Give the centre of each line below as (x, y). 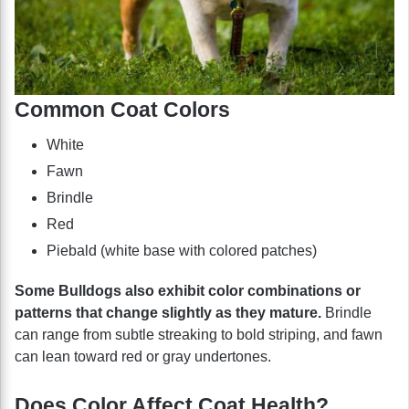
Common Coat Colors (122, 109)
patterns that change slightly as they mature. (168, 313)
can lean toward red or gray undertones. (143, 357)
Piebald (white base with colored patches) (182, 251)
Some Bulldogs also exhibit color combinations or (188, 291)
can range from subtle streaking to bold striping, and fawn (199, 335)
